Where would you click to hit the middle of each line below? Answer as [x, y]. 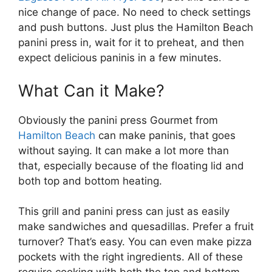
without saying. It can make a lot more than [124, 150]
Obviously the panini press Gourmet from [118, 120]
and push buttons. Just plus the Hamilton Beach [136, 28]
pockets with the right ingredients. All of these [131, 257]
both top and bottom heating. [90, 181]
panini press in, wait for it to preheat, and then [131, 43]
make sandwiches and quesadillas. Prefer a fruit [136, 227]
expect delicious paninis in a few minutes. [120, 58]
